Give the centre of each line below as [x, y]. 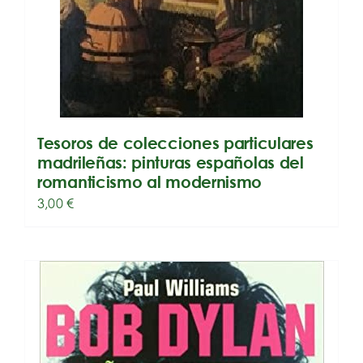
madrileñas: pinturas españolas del [171, 163]
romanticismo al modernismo [150, 182]
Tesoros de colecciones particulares [175, 143]
